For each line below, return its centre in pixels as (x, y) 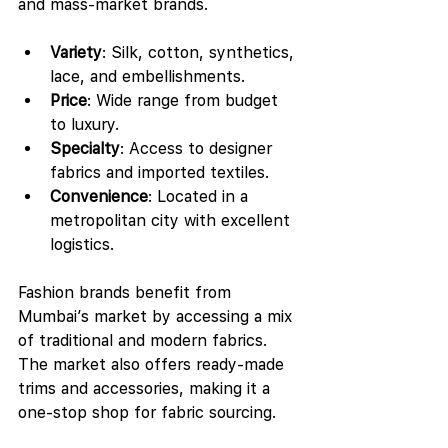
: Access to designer (198, 148)
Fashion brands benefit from (127, 292)
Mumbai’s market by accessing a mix (157, 316)
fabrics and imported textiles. (159, 172)
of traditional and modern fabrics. (145, 340)
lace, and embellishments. (147, 76)
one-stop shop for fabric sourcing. (147, 412)
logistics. (82, 244)
